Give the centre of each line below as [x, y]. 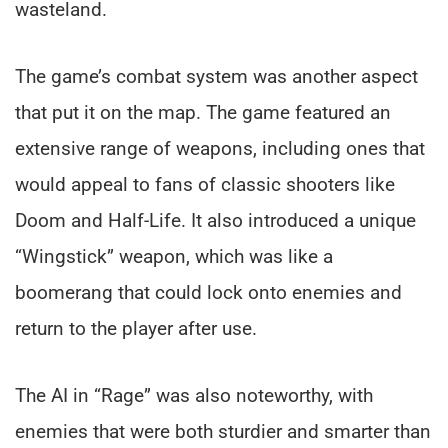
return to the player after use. [136, 329]
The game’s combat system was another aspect [216, 77]
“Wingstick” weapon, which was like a [174, 257]
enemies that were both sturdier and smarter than [223, 432]
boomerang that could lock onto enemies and [208, 293]
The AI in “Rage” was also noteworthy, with [194, 396]
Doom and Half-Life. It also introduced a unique [215, 221]
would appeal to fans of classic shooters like [205, 185]
